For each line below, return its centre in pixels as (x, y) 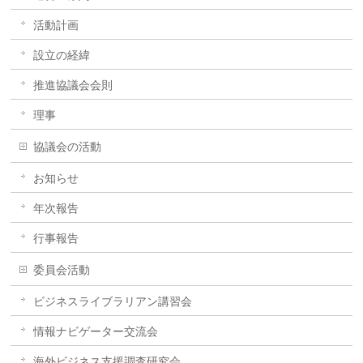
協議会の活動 (68, 147)
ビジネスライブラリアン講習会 (113, 301)
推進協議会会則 (73, 85)
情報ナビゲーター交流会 (96, 331)
